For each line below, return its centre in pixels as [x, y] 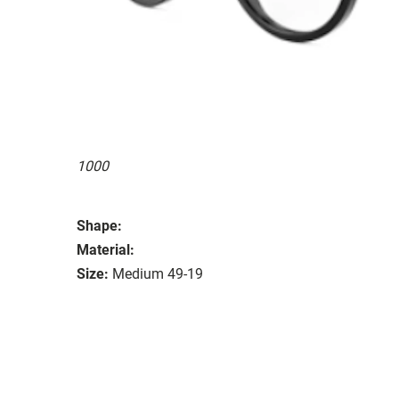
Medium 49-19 [158, 273]
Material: [106, 249]
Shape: [99, 225]
